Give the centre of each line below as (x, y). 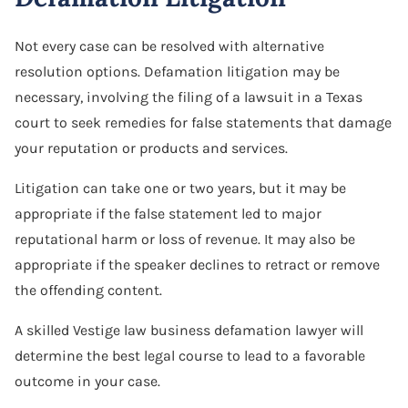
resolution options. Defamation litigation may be (177, 71)
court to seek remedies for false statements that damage (203, 122)
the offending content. (88, 290)
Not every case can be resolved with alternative (169, 46)
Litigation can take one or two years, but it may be (180, 188)
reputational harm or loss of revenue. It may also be (185, 239)
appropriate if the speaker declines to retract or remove (197, 264)
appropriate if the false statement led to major (168, 213)
